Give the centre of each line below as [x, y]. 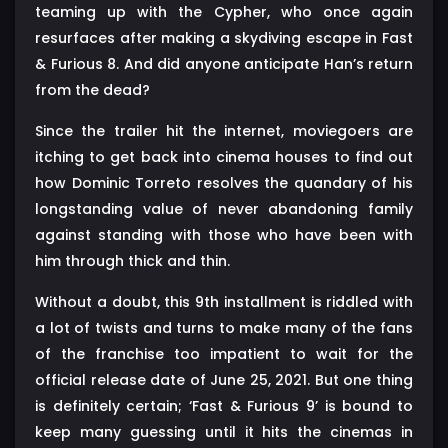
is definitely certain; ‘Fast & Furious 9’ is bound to [224, 405]
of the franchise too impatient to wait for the [224, 353]
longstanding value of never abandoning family [224, 208]
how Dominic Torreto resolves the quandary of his [224, 182]
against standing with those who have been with [224, 234]
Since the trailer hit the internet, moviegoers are [224, 130]
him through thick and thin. [132, 260]
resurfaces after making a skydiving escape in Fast [224, 37]
